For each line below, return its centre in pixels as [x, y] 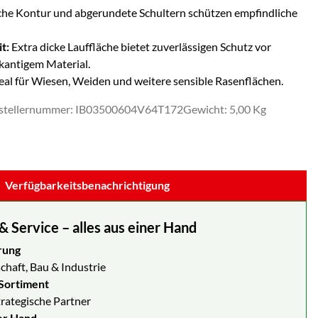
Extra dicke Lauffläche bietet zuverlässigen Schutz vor [140, 46]
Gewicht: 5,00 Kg [225, 109]
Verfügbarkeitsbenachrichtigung [87, 185]
